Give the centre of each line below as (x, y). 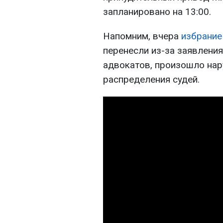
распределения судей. (151, 79)
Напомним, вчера (142, 36)
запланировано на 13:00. (157, 12)
